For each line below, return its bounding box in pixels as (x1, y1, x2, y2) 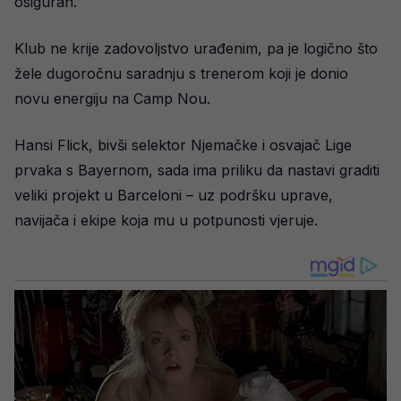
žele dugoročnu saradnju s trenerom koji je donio (14, 64, 348, 82)
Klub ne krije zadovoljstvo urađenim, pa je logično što (14, 38, 378, 57)
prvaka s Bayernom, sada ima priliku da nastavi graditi (14, 160, 380, 179)
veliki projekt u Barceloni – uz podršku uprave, (14, 185, 333, 204)
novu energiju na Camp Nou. (14, 89, 210, 107)
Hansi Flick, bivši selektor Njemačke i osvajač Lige (14, 135, 352, 154)
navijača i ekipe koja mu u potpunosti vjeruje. (14, 210, 318, 229)
